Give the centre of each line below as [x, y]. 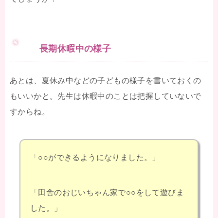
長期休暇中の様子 [75, 48]
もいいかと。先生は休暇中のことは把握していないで [106, 96]
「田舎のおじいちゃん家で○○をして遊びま [107, 192]
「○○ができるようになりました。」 [95, 157]
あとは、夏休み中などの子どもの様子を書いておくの [106, 80]
